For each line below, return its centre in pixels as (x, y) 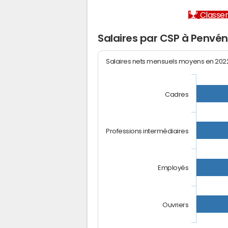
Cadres (177, 94)
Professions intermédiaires (148, 131)
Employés (173, 168)
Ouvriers (176, 205)
